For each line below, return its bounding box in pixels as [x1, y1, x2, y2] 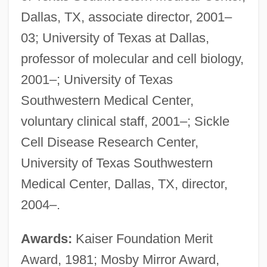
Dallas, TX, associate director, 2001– [20, 9, 232, 24]
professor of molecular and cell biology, [20, 51, 244, 66]
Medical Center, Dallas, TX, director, [20, 176, 228, 191]
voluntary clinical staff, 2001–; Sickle [20, 113, 229, 129]
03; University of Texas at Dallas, [20, 30, 209, 45]
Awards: [20, 231, 72, 246]
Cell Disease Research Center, [20, 134, 198, 150]
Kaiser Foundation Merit [72, 231, 213, 246]
